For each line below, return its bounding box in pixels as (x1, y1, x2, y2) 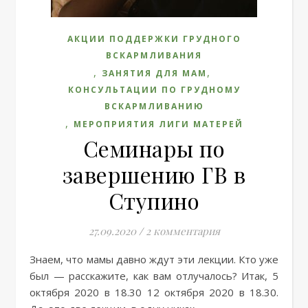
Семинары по (82, 133, 225, 163)
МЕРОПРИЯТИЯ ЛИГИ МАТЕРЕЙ (73, 118, 243, 130)
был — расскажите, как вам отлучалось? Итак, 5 (30, 268, 278, 283)
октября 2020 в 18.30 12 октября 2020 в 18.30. (30, 285, 278, 299)
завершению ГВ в (62, 159, 246, 189)
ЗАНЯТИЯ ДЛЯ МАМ (101, 67, 207, 79)
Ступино (108, 185, 200, 215)
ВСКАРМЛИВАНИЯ (106, 49, 202, 61)
